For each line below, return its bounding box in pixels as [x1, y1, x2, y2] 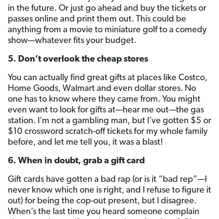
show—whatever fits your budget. [8, 36, 136, 45]
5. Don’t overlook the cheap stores [8, 55, 148, 64]
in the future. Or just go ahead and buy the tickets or [8, 4, 206, 13]
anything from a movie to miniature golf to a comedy [8, 25, 207, 35]
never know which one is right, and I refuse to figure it [8, 186, 211, 195]
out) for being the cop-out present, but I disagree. [8, 197, 197, 206]
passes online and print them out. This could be [8, 15, 186, 24]
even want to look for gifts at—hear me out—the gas [8, 106, 204, 115]
